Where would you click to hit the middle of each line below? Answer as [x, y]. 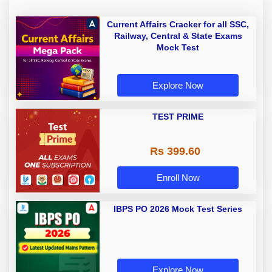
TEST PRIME [178, 117]
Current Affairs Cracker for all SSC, [178, 25]
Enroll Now [178, 178]
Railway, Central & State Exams [178, 36]
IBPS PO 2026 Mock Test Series [178, 209]
